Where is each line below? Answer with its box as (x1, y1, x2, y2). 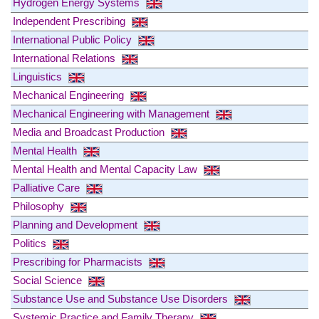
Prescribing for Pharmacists (13, 255, 145, 268)
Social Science (13, 273, 85, 286)
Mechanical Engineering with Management (13, 107, 212, 120)
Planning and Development (13, 218, 140, 231)
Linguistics (13, 70, 65, 83)
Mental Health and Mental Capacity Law (13, 162, 200, 175)
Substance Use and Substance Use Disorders (13, 292, 231, 305)
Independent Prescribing (13, 14, 128, 27)
